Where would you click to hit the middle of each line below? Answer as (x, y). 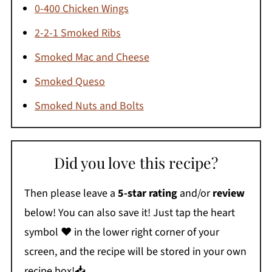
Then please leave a (71, 194)
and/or (195, 194)
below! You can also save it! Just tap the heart (129, 213)
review (228, 194)
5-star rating (147, 194)
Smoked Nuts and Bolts (89, 106)
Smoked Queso (70, 82)
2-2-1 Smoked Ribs (77, 33)
